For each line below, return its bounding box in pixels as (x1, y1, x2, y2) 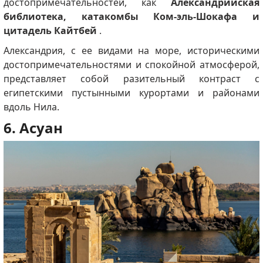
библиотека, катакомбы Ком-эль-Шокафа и (3, 10, 260, 23)
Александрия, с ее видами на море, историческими (3, 44, 260, 58)
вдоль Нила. (3, 100, 59, 114)
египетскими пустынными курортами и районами (3, 86, 260, 100)
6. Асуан (3, 118, 63, 138)
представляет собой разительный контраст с (3, 72, 260, 86)
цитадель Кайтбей (3, 24, 97, 38)
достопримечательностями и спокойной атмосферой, (3, 58, 260, 72)
